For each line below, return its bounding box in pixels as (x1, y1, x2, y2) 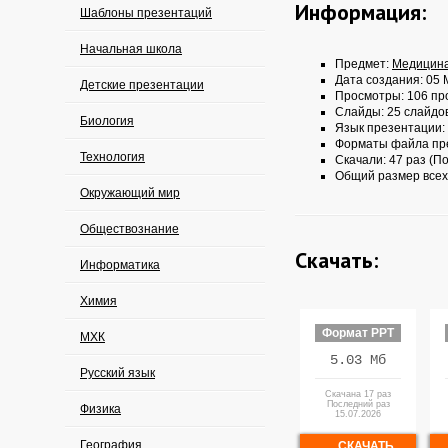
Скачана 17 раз (325, 389, 391, 399)
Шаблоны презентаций (80, 6, 212, 20)
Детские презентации (80, 78, 204, 92)
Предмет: (335, 57, 392, 71)
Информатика (80, 258, 160, 272)
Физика (80, 402, 121, 416)
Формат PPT (322, 326, 394, 340)
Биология (80, 114, 134, 128)
